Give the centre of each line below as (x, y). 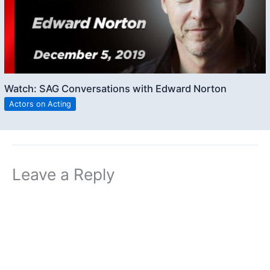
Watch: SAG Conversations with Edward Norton (116, 88)
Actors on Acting (40, 104)
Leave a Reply (64, 174)
